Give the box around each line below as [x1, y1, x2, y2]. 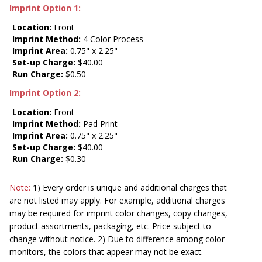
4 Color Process [81, 33, 143, 44]
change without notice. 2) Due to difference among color [9, 233, 225, 244]
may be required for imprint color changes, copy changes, [9, 207, 227, 219]
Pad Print [81, 118, 118, 129]
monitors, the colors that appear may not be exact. [9, 246, 203, 257]
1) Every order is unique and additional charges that [30, 181, 227, 193]
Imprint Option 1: [9, 2, 81, 13]
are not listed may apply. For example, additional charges [9, 194, 225, 206]
